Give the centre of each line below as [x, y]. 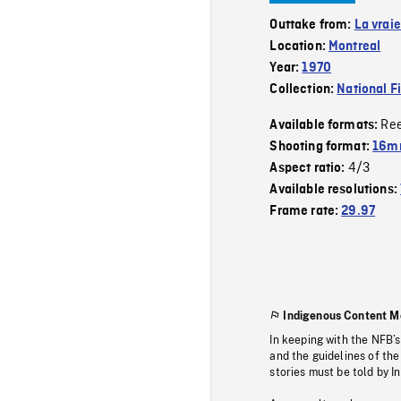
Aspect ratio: [309, 168]
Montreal [355, 46]
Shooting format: [321, 146]
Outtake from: [312, 25]
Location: [299, 46]
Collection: [303, 89]
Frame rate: [306, 211]
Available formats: [325, 125]
